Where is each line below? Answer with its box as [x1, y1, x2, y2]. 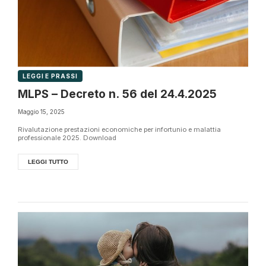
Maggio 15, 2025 [18, 108, 65, 115]
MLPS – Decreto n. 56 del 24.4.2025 [18, 87, 217, 102]
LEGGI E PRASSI [23, 72, 78, 80]
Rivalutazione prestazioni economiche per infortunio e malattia [18, 125, 221, 134]
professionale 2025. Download [18, 134, 116, 142]
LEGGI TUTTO [28, 159, 68, 165]
